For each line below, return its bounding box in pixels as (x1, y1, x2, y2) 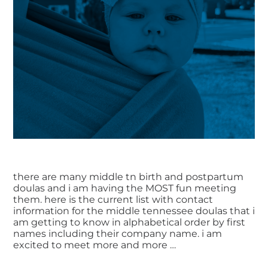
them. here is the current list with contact (13, 194, 213, 206)
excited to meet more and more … (13, 239, 176, 251)
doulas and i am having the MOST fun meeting (13, 182, 236, 194)
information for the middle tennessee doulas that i (13, 205, 255, 217)
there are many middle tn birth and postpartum (13, 171, 243, 183)
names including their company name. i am (13, 228, 222, 240)
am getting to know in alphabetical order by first (13, 217, 245, 229)
